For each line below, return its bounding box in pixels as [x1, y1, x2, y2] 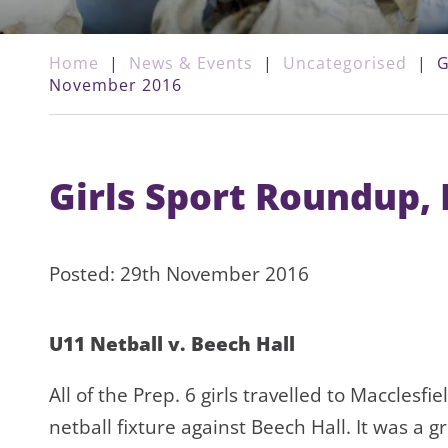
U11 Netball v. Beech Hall [49, 331, 295, 358]
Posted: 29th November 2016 [49, 261, 309, 288]
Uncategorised [283, 52, 407, 75]
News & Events [129, 52, 253, 75]
